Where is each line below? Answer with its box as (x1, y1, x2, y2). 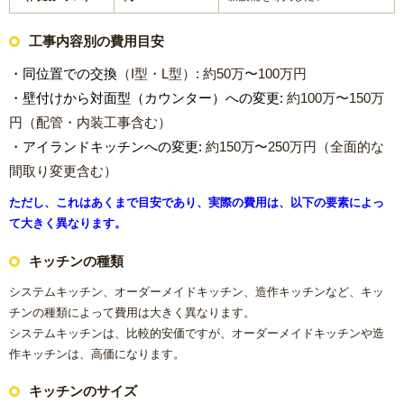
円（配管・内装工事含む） (9, 114, 171, 130)
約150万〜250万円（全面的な (202, 138, 384, 154)
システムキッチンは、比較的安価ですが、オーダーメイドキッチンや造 (9, 326, 384, 340)
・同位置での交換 (9, 65, 117, 81)
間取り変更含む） (9, 162, 117, 179)
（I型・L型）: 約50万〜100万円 (117, 65, 307, 81)
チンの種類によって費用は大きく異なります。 (9, 305, 255, 319)
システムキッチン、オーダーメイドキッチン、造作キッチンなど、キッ (9, 284, 384, 298)
